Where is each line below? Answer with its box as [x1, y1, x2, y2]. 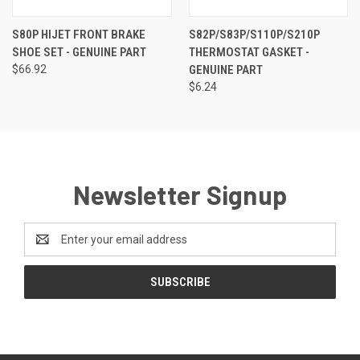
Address [24, 240, 67, 254]
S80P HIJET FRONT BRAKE [12, 27, 145, 42]
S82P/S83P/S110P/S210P [188, 27, 320, 42]
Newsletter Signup [72, 178, 288, 210]
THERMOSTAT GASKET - [188, 44, 309, 59]
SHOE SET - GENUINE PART [12, 44, 146, 59]
